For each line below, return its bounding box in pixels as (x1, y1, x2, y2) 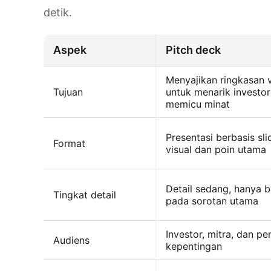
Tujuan (53, 85, 83, 98)
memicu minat (166, 97, 230, 110)
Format (53, 137, 85, 149)
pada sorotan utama (166, 194, 258, 207)
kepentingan (166, 240, 222, 252)
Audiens (53, 233, 90, 246)
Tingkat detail (53, 188, 116, 201)
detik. (44, 5, 72, 19)
